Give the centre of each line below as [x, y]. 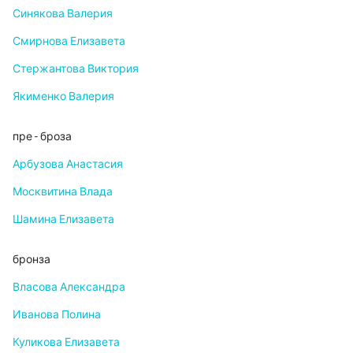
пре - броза [42, 137]
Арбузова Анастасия [68, 164]
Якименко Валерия [63, 97]
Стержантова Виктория [76, 69]
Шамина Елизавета [63, 219]
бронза [32, 260]
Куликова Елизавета [66, 342]
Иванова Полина [57, 315]
